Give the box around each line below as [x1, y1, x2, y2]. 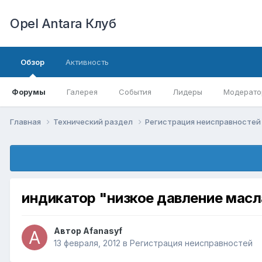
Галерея [67, 87, 98, 96]
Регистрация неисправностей [130, 238, 253, 249]
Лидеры [173, 87, 202, 96]
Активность [65, 57, 109, 67]
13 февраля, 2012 [54, 238, 120, 249]
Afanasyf [83, 226, 122, 236]
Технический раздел [53, 116, 135, 126]
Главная [10, 116, 43, 126]
